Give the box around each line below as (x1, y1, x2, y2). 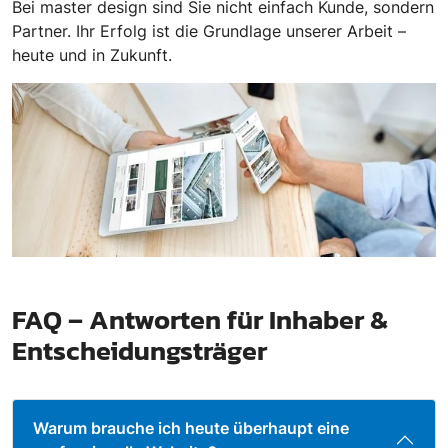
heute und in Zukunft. (12, 45, 172, 66)
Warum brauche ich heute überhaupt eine (33, 418, 349, 439)
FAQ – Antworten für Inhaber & (12, 300, 388, 341)
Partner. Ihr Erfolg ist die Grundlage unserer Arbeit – (12, 21, 406, 42)
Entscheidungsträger (12, 331, 267, 372)
